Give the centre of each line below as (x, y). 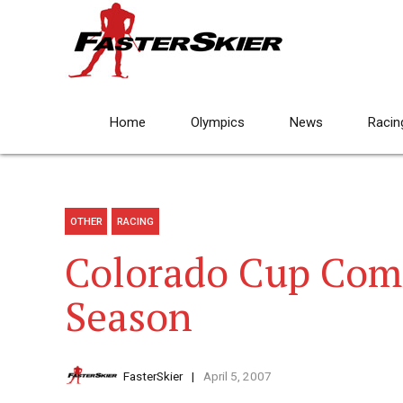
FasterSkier (153, 376)
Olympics (218, 122)
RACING (136, 222)
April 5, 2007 (237, 376)
